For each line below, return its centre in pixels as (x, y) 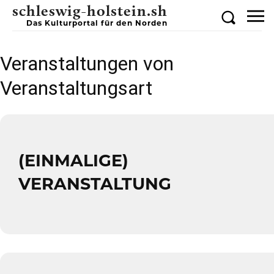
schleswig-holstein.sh (90, 10)
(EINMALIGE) (73, 163)
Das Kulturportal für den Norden (97, 24)
